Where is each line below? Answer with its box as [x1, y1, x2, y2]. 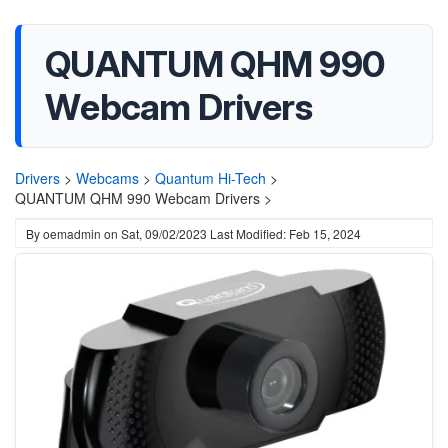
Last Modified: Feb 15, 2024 [210, 225, 361, 242]
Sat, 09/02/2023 [121, 225, 207, 242]
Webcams [76, 168, 139, 188]
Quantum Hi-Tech [155, 168, 266, 188]
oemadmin [43, 225, 101, 242]
